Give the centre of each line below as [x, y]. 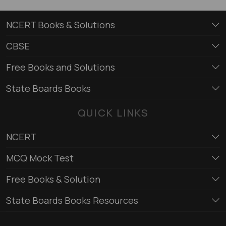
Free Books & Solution [53, 179]
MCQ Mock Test [40, 158]
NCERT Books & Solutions [61, 24]
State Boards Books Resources [72, 200]
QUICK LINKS [113, 112]
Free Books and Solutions [61, 67]
